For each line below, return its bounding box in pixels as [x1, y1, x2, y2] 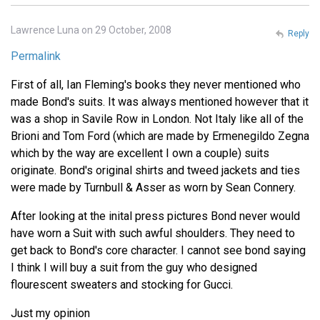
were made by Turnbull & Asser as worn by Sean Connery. [11, 181, 296, 195]
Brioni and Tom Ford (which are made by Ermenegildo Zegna [11, 129, 309, 144]
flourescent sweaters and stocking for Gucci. [11, 278, 233, 292]
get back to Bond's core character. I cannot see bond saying [11, 244, 306, 258]
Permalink [11, 49, 61, 64]
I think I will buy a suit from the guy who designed [11, 261, 257, 275]
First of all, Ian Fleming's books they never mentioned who [11, 78, 301, 92]
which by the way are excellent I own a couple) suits [11, 146, 269, 161]
